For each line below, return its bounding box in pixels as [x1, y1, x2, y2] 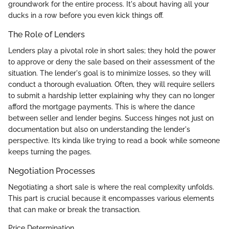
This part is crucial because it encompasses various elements [8, 194, 214, 203]
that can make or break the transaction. [8, 205, 141, 214]
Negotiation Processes [8, 166, 95, 176]
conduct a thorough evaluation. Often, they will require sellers [8, 80, 215, 89]
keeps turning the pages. [8, 148, 91, 156]
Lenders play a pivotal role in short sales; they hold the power [8, 47, 216, 55]
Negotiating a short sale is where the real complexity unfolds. [8, 183, 214, 192]
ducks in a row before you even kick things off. [8, 11, 164, 20]
